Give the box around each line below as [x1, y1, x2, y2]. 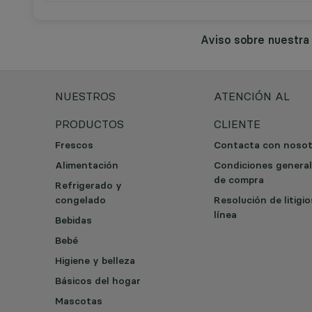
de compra [214, 173, 264, 186]
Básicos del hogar [55, 274, 141, 287]
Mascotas [55, 295, 102, 307]
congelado [55, 194, 106, 206]
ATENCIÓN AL [214, 89, 290, 103]
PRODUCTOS [55, 117, 124, 131]
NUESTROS [55, 89, 116, 103]
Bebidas [55, 214, 92, 226]
